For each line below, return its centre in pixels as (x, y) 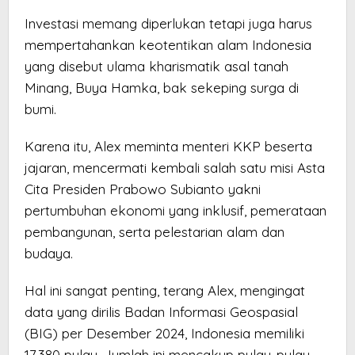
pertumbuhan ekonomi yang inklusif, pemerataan (176, 211)
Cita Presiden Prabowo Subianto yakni (143, 189)
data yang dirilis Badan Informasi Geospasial (161, 312)
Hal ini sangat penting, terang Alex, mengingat (165, 291)
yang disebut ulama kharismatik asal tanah (157, 67)
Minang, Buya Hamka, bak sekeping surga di (162, 88)
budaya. (49, 254)
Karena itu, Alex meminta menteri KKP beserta (168, 147)
